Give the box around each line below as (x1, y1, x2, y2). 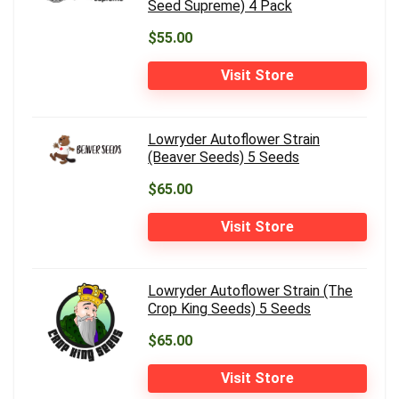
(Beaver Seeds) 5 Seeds (148, 148, 299, 166)
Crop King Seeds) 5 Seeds (148, 299, 311, 317)
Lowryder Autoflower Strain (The (148, 281, 353, 299)
